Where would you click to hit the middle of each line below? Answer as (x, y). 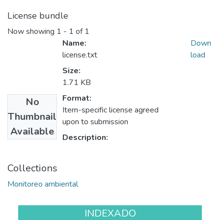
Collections (32, 168)
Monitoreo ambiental (43, 184)
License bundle (38, 16)
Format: (77, 98)
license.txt (80, 55)
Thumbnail (32, 117)
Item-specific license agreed (110, 110)
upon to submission (95, 122)
